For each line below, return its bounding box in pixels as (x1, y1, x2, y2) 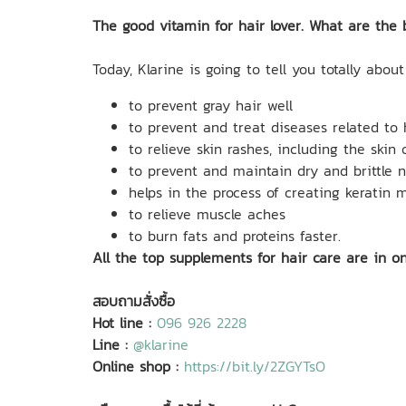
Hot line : (92, 311, 151, 333)
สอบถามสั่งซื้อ (92, 289, 175, 312)
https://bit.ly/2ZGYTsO (184, 354, 325, 377)
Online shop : (92, 354, 179, 377)
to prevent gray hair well (129, 93, 293, 116)
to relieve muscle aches (129, 202, 285, 225)
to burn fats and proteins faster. (129, 224, 341, 246)
